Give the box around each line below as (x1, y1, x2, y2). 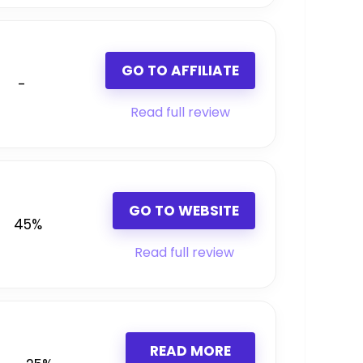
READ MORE (150, 341, 231, 361)
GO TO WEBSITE (129, 201, 239, 221)
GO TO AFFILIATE (122, 61, 239, 81)
